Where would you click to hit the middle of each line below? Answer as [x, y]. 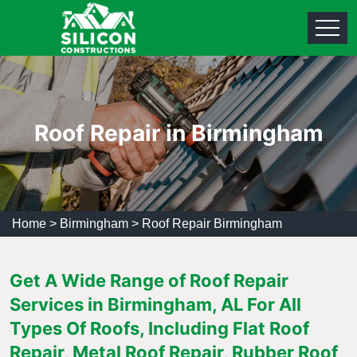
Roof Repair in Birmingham [178, 133]
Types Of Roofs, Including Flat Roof [159, 328]
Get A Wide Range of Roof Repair [149, 280]
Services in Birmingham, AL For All [155, 304]
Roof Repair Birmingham [212, 224]
